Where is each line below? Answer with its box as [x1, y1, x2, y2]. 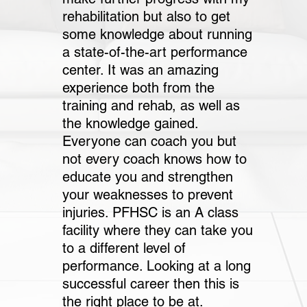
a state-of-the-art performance [62, 44, 248, 60]
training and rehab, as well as [62, 97, 241, 114]
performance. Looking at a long [62, 258, 251, 274]
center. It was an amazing [62, 62, 219, 78]
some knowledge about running [62, 26, 253, 42]
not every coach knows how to [62, 151, 247, 167]
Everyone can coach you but [62, 133, 237, 149]
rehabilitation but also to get [62, 8, 231, 25]
